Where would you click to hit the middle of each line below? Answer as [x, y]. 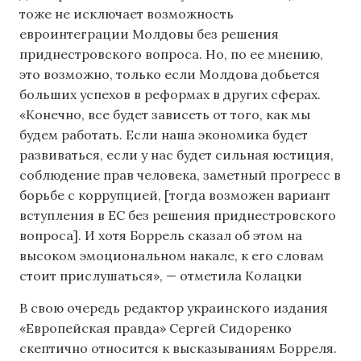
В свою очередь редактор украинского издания [174, 307]
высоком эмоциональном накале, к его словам [172, 256]
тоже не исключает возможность [127, 14]
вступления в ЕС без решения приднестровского [178, 216]
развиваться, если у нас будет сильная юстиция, [176, 155]
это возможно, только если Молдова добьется [170, 75]
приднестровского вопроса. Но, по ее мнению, [171, 54]
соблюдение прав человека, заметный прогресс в [180, 175]
